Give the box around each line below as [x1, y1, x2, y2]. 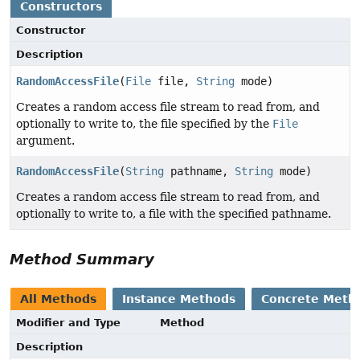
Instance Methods [122, 292, 235, 306]
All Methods [20, 292, 96, 306]
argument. [16, 134, 75, 148]
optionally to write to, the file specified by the [16, 117, 272, 131]
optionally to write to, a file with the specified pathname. [16, 207, 331, 221]
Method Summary [10, 251, 154, 268]
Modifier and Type [16, 317, 121, 329]
